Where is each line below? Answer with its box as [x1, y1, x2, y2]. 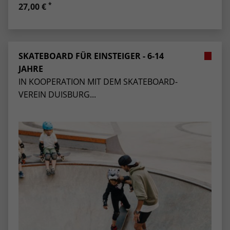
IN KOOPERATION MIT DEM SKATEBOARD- [18, 75, 178, 87]
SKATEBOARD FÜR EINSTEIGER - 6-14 [18, 50, 164, 62]
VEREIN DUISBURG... [18, 88, 96, 100]
